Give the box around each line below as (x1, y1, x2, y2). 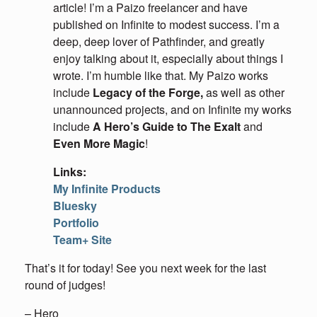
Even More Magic (53, 135, 145, 151)
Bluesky (53, 197, 97, 214)
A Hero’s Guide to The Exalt (93, 118, 243, 134)
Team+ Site (53, 231, 112, 248)
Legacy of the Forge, (93, 84, 203, 100)
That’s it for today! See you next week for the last (25, 260, 266, 276)
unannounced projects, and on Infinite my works (53, 101, 292, 117)
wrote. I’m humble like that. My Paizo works (53, 67, 268, 83)
